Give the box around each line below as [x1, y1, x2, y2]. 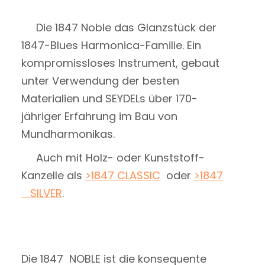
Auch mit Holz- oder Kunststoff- [21, 150, 205, 165]
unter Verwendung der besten [21, 73, 179, 88]
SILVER [21, 186, 62, 201]
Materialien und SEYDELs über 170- [21, 91, 198, 106]
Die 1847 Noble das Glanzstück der [21, 20, 216, 35]
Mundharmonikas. [21, 127, 138, 141]
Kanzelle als [21, 168, 85, 183]
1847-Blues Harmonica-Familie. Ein [21, 38, 201, 53]
